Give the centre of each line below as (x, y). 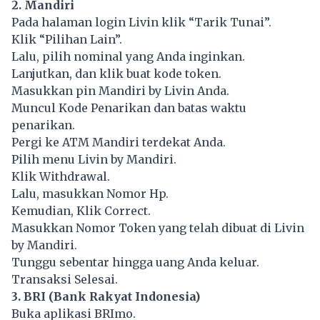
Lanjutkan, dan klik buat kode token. (116, 74)
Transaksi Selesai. (65, 280)
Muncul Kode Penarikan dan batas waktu (129, 108)
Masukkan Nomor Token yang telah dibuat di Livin (158, 228)
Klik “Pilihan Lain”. (67, 40)
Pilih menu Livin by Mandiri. (94, 160)
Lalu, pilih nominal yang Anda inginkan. (128, 57)
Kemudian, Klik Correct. (81, 211)
